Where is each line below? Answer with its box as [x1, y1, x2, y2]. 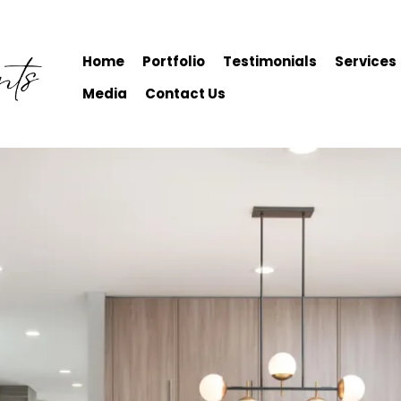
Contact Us [145, 84, 226, 104]
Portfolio [142, 52, 206, 72]
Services [335, 52, 397, 72]
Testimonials [223, 52, 318, 72]
